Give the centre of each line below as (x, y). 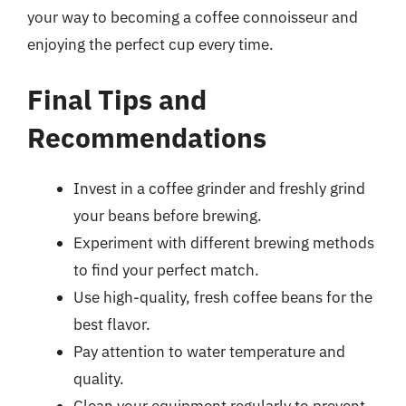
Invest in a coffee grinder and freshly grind (219, 188)
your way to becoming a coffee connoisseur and (193, 17)
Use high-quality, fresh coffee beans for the (223, 297)
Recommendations (147, 137)
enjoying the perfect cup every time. (150, 44)
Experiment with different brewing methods (224, 243)
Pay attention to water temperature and (209, 352)
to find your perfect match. (166, 270)
